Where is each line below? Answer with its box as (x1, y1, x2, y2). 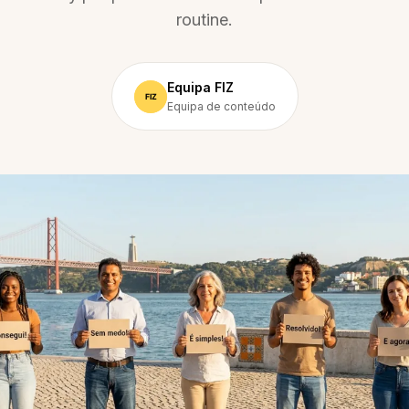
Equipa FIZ (166, 79, 234, 95)
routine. (176, 10, 233, 29)
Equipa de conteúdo (166, 100, 276, 113)
